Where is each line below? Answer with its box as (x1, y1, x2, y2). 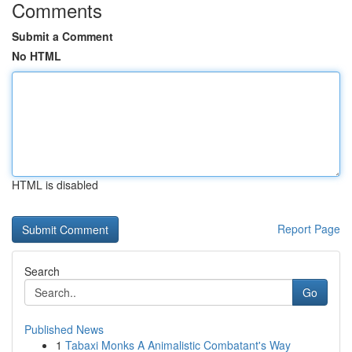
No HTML (12, 48, 61, 64)
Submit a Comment (12, 28, 113, 44)
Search (24, 263, 60, 279)
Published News (24, 321, 104, 337)
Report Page (277, 221, 340, 236)
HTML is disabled (12, 177, 98, 192)
